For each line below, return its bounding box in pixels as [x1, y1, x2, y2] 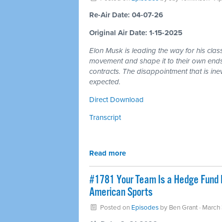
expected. [89, 77, 120, 86]
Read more [89, 149, 126, 158]
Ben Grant [168, 204, 198, 212]
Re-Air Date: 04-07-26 [89, 10, 163, 19]
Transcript [89, 113, 121, 122]
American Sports [89, 185, 153, 200]
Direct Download [89, 95, 144, 104]
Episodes [131, 204, 159, 212]
